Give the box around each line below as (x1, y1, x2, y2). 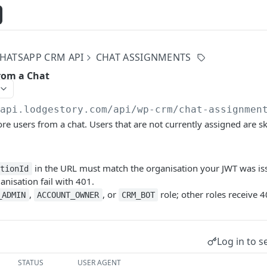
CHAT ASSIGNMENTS (95, 51, 191, 64)
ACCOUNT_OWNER (37, 190, 100, 200)
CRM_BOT (121, 190, 155, 200)
